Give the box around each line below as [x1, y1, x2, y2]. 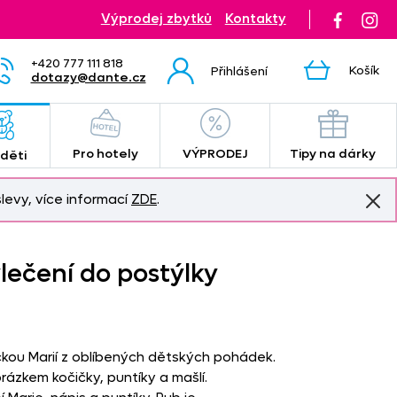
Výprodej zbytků [100, 10, 212, 28]
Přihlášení [210, 62, 268, 80]
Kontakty [224, 10, 286, 28]
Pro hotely [72, 145, 138, 162]
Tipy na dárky [290, 145, 377, 162]
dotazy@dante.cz [30, 68, 146, 86]
